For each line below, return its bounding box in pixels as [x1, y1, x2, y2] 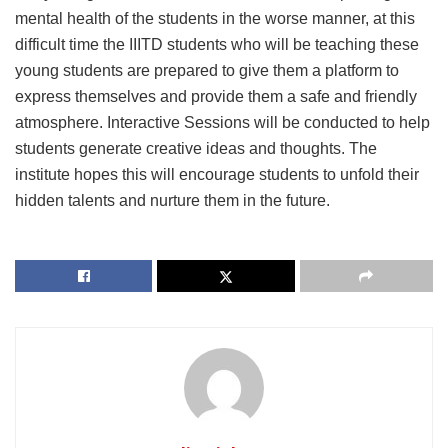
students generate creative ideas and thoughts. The [15, 140, 377, 158]
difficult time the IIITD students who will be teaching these [15, 36, 419, 54]
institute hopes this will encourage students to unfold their [15, 166, 419, 184]
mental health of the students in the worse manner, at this [15, 10, 415, 28]
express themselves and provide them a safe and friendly [15, 88, 417, 106]
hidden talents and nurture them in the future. [15, 192, 330, 210]
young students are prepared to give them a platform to [15, 62, 399, 80]
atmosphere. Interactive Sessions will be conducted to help [15, 114, 430, 132]
